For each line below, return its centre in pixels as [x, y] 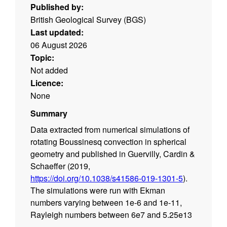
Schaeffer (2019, [60, 166]
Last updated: [57, 32]
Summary [49, 113]
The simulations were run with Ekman [98, 191]
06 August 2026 [59, 45]
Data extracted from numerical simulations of [110, 130]
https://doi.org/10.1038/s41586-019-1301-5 [107, 178]
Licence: [47, 83]
